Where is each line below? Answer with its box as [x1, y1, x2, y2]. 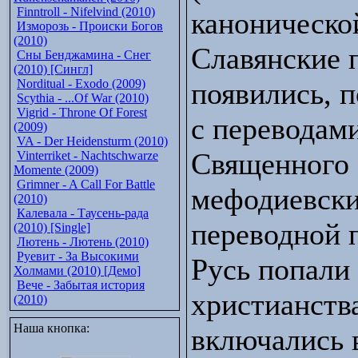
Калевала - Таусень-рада [17, 206, 149, 220]
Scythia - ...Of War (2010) [17, 91, 149, 105]
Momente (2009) [14, 163, 98, 177]
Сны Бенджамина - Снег [17, 48, 151, 62]
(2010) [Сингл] [14, 62, 93, 76]
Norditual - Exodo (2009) [17, 77, 145, 90]
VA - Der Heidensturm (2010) [17, 134, 168, 148]
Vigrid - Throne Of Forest [17, 105, 147, 119]
